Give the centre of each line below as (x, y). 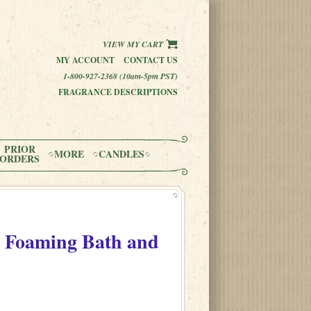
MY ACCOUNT (85, 60)
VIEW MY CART (134, 44)
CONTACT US (151, 60)
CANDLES (121, 154)
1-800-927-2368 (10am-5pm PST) (120, 76)
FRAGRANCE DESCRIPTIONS (118, 92)
